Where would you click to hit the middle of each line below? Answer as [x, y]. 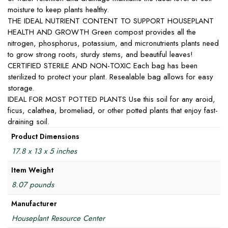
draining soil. [28, 122]
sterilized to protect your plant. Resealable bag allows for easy [110, 77]
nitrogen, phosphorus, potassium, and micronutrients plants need [113, 43]
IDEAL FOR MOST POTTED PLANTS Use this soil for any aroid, [111, 99]
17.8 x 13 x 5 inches [44, 151]
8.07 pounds [33, 185]
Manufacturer [34, 203]
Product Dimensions [45, 136]
